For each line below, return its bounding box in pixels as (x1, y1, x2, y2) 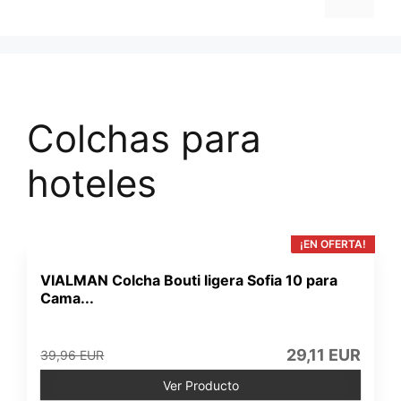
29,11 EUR (286, 346, 361, 364)
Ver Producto (162, 378, 239, 393)
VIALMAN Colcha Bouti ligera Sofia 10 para (40, 271, 338, 289)
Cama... (40, 289, 95, 307)
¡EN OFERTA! (299, 237, 366, 251)
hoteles (27, 160, 157, 206)
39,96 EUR (40, 347, 105, 363)
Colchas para (27, 115, 261, 161)
